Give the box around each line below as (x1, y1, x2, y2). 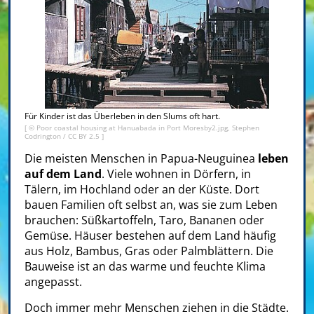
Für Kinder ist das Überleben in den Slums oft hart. (25, 110, 220, 123)
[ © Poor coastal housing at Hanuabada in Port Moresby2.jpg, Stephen (25, 123, 259, 133)
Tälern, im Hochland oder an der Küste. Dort (25, 182, 259, 198)
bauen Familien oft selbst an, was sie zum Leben (25, 197, 278, 213)
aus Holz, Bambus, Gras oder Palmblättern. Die (25, 243, 273, 259)
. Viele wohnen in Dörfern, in (102, 166, 251, 182)
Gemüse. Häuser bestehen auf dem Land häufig (25, 228, 276, 244)
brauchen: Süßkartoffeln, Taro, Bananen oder (25, 212, 264, 228)
